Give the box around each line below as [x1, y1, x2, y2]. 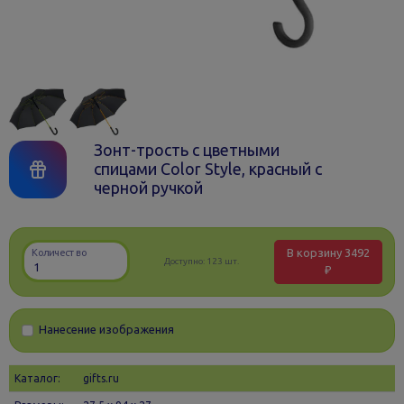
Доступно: [164, 256, 207, 267]
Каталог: [14, 372, 61, 385]
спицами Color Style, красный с [93, 160, 322, 178]
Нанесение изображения [39, 323, 175, 336]
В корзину [287, 246, 344, 260]
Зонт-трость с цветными [93, 141, 280, 159]
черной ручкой [93, 179, 203, 197]
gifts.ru [83, 372, 120, 385]
